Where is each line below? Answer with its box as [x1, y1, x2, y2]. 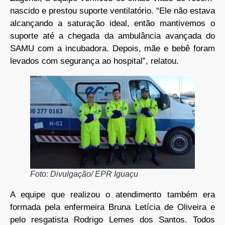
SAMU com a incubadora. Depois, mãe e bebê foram [10, 44, 215, 54]
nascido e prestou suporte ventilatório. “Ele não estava [10, 6, 215, 16]
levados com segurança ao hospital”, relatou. [10, 56, 179, 66]
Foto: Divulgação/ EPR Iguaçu [30, 169, 138, 178]
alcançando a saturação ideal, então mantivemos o [10, 19, 215, 29]
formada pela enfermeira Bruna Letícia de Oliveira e [10, 202, 215, 212]
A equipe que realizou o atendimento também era [10, 189, 215, 199]
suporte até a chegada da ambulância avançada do [10, 31, 215, 41]
